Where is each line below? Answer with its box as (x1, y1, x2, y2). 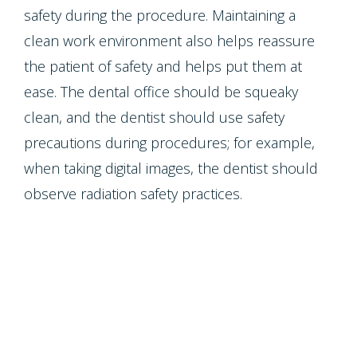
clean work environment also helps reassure (24, 31, 315, 50)
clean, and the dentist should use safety (24, 108, 284, 127)
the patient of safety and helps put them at (24, 57, 302, 76)
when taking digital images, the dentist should (24, 159, 318, 178)
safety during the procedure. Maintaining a (24, 6, 296, 25)
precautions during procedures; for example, (24, 133, 315, 152)
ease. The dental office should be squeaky (24, 82, 298, 101)
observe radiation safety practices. (24, 184, 242, 203)
